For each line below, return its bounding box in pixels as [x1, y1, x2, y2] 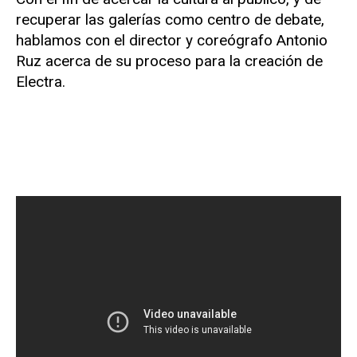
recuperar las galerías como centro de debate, [16, 10, 324, 29]
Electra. [16, 73, 65, 92]
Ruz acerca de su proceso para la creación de [16, 52, 323, 71]
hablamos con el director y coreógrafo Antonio [16, 31, 328, 50]
